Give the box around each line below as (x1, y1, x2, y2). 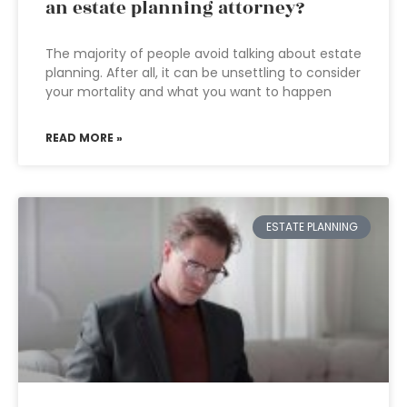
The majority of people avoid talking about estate (45, 45, 362, 63)
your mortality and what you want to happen (45, 83, 332, 101)
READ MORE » (45, 130, 123, 145)
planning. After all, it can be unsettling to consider (45, 64, 361, 82)
